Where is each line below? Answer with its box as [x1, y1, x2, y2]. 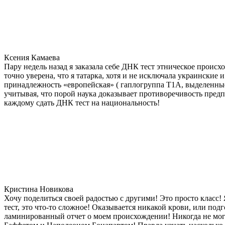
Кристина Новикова [4, 184, 73, 193]
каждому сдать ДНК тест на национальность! [4, 98, 160, 107]
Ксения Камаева [4, 53, 60, 62]
